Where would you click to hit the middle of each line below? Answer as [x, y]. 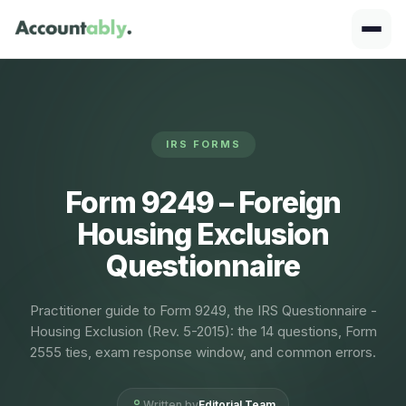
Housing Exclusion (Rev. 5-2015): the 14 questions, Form [203, 331]
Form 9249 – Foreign [203, 203]
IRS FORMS [203, 144]
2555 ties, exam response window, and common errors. [203, 352]
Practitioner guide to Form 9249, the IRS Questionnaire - [203, 310]
